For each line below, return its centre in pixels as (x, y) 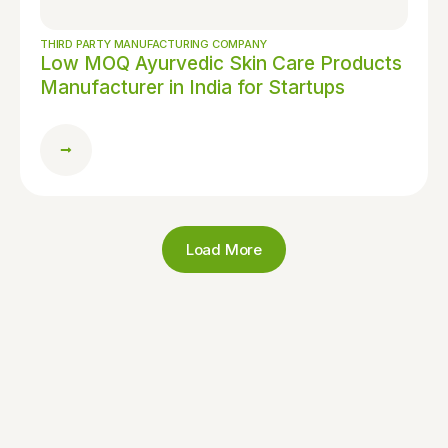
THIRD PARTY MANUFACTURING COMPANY (153, 44)
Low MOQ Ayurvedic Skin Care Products (221, 63)
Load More (224, 249)
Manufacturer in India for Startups (192, 87)
